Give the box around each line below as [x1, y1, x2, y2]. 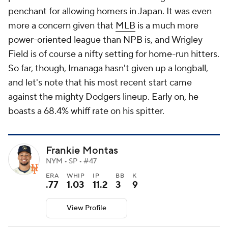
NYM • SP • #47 [46, 156, 97, 166]
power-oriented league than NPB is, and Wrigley [8, 34, 203, 46]
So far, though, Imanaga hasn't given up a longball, [8, 63, 208, 75]
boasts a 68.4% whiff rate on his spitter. [8, 105, 166, 118]
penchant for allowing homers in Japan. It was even [8, 6, 212, 18]
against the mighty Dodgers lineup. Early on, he [8, 91, 198, 103]
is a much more [135, 20, 198, 32]
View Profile [67, 203, 106, 213]
